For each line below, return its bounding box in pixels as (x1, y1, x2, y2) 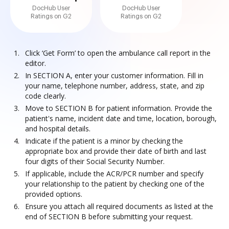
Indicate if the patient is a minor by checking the (25, 136, 183, 146)
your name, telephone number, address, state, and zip (25, 81, 204, 90)
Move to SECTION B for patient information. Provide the (25, 103, 212, 113)
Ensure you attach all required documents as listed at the (25, 201, 213, 211)
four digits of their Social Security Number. (25, 156, 165, 166)
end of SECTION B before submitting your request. (25, 212, 193, 221)
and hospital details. (25, 124, 90, 133)
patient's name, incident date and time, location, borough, (25, 113, 217, 123)
